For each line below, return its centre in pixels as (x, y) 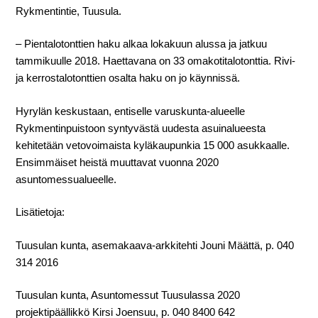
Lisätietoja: (40, 212)
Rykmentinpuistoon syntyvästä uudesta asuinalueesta (141, 128)
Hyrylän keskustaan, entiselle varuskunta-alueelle (131, 111)
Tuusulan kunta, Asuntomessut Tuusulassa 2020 (128, 295)
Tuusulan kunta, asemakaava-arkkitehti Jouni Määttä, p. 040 (155, 245)
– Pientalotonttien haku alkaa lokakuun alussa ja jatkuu (142, 44)
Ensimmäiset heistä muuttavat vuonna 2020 (117, 162)
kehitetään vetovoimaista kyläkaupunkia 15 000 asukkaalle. (153, 145)
